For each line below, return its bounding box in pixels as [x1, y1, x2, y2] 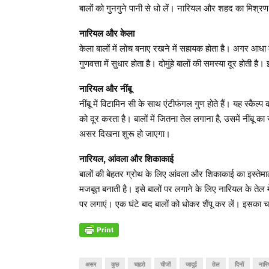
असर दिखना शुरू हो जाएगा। [79, 128, 171, 139]
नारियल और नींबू [79, 83, 131, 94]
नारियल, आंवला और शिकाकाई [79, 153, 174, 165]
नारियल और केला [79, 28, 134, 39]
